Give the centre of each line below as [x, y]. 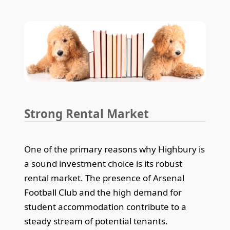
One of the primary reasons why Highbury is [115, 149]
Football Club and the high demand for [103, 192]
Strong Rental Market [87, 113]
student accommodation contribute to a [106, 206]
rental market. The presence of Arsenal [104, 178]
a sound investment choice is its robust [103, 163]
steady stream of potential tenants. [96, 221]
